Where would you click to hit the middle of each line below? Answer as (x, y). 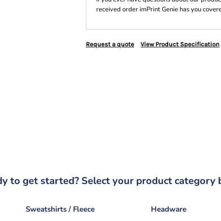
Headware (169, 209)
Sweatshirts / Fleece (60, 209)
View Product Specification (180, 44)
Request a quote (110, 44)
